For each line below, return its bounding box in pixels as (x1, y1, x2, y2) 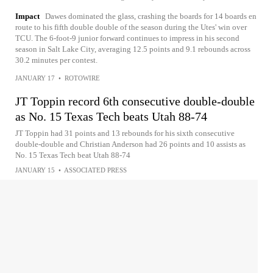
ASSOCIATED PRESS (64, 166, 127, 174)
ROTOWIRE (65, 74, 100, 82)
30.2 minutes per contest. (15, 55, 97, 65)
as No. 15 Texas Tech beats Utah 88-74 (15, 110, 207, 124)
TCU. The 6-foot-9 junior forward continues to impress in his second (15, 34, 239, 43)
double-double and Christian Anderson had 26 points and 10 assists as (15, 140, 246, 149)
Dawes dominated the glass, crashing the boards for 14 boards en (45, 12, 257, 21)
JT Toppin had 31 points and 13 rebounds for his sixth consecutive (15, 129, 235, 138)
